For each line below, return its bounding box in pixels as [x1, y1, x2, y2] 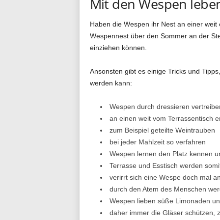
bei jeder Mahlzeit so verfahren [109, 138, 206, 146]
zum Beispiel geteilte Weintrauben [109, 126, 215, 134]
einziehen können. [89, 44, 147, 52]
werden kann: [89, 79, 132, 87]
